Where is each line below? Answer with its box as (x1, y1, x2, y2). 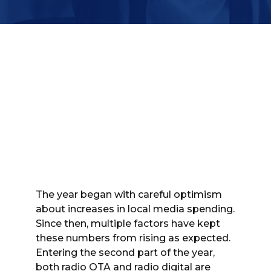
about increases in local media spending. (36, 203, 235, 215)
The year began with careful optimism (36, 188, 222, 200)
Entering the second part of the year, (36, 246, 215, 258)
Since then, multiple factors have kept (36, 217, 220, 229)
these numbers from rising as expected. (36, 232, 230, 244)
